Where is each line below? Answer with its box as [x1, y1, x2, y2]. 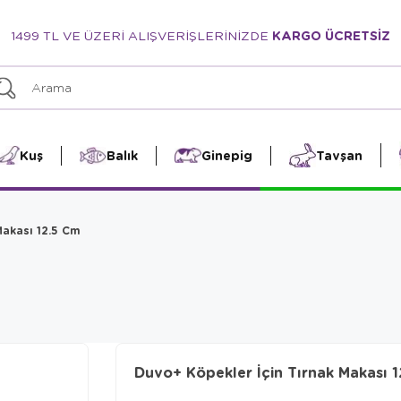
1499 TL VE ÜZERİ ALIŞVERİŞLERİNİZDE [11, 27, 272, 43]
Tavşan [315, 146, 363, 164]
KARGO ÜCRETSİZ [272, 27, 390, 44]
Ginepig [200, 146, 252, 164]
